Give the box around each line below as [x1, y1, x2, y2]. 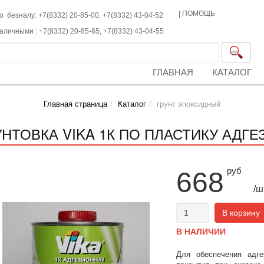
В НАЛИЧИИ [176, 227, 226, 236]
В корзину [222, 208, 260, 217]
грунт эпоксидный [157, 100, 220, 108]
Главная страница [44, 100, 107, 108]
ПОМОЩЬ [182, 9, 216, 18]
